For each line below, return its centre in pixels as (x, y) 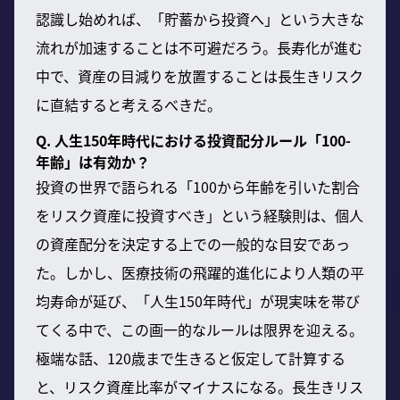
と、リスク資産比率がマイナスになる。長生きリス (200, 386)
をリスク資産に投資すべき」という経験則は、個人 (200, 215)
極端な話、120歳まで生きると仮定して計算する (191, 358)
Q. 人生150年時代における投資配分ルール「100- (193, 140)
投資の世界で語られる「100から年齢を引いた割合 (198, 186)
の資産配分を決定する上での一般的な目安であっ (193, 243)
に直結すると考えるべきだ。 (129, 104)
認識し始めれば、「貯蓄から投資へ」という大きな (200, 18)
